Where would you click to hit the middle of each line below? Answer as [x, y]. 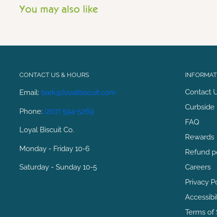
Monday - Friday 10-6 [54, 148]
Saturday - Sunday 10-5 [58, 167]
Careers [198, 167]
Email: [30, 93]
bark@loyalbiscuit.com [78, 93]
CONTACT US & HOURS [54, 75]
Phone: [32, 111]
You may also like [59, 9]
